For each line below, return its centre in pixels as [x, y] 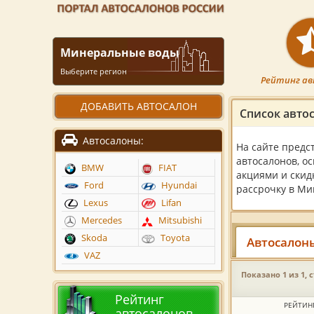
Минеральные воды [120, 53]
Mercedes [101, 220]
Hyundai [178, 185]
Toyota [174, 238]
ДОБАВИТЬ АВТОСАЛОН [138, 106]
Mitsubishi [179, 220]
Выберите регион [94, 71]
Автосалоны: [112, 141]
